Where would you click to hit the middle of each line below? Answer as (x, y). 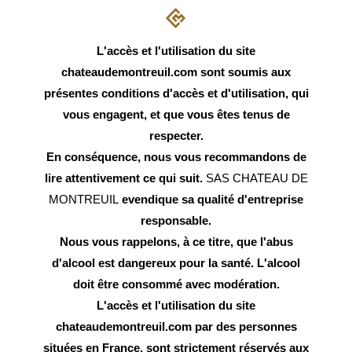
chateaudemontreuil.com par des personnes (176, 326)
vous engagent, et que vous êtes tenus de (176, 114)
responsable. (176, 220)
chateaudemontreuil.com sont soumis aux (176, 71)
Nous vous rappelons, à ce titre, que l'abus (176, 241)
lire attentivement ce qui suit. (125, 178)
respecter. (176, 135)
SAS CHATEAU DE (257, 178)
